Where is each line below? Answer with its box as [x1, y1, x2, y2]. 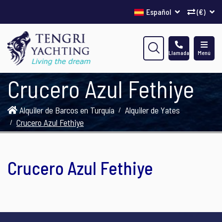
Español [146, 7, 172, 16]
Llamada [168, 49, 189, 56]
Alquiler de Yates [125, 104, 180, 115]
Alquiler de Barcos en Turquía [17, 104, 114, 115]
